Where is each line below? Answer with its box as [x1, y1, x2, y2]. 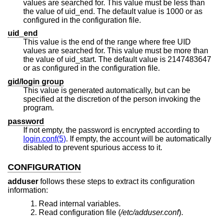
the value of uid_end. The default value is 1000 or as [23, 7, 158, 15]
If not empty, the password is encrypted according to [23, 125, 201, 134]
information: [8, 186, 48, 195]
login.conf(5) [23, 134, 66, 143]
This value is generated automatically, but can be [23, 86, 190, 95]
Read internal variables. [39, 199, 121, 208]
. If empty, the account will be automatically [66, 134, 211, 143]
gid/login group [8, 77, 64, 86]
